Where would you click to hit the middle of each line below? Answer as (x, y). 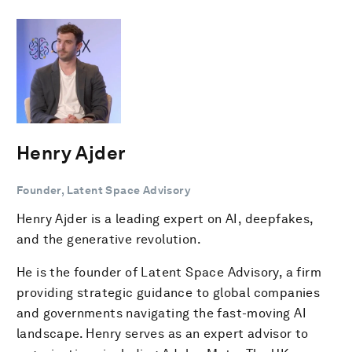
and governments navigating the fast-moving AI (161, 313)
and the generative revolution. (109, 239)
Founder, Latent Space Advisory (103, 190)
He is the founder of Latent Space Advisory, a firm (169, 272)
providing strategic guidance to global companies (169, 292)
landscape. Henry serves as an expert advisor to (163, 333)
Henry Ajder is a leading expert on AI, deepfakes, (165, 218)
